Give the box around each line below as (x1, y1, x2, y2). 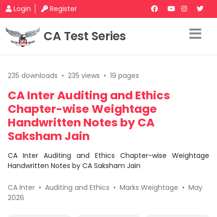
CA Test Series (44, 28, 126, 44)
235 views (68, 71, 100, 80)
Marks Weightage (120, 183, 178, 192)
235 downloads (8, 71, 58, 80)
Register (50, 4, 77, 14)
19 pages (110, 71, 139, 80)
